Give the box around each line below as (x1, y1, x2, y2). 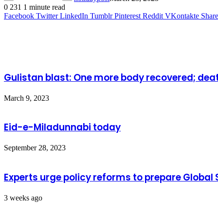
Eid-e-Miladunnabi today (4, 121, 121, 134)
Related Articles (4, 30, 77, 43)
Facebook (4, 11, 34, 20)
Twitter (36, 11, 58, 20)
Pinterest (114, 11, 141, 20)
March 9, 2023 (4, 93, 49, 102)
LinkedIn (60, 11, 88, 20)
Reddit (143, 11, 163, 20)
